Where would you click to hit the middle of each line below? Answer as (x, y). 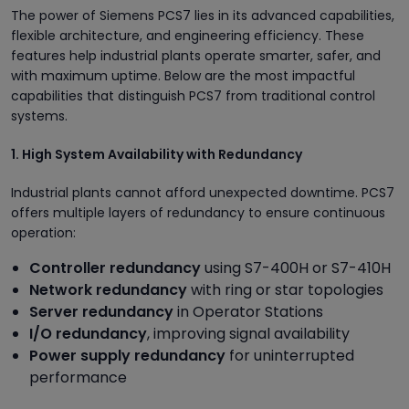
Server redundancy (101, 311)
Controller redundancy (115, 267)
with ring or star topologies (285, 289)
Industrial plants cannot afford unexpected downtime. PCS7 (203, 192)
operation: (43, 232)
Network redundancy (108, 289)
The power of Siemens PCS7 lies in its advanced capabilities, (203, 15)
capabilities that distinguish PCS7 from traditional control (193, 95)
